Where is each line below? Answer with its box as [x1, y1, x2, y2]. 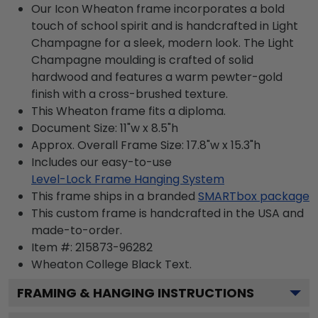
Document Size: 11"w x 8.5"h [31, 120, 178, 136]
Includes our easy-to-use [31, 154, 172, 170]
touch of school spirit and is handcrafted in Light [31, 18, 298, 34]
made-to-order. [31, 222, 122, 238]
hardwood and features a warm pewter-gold [31, 69, 283, 85]
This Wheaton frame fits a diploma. [31, 103, 226, 119]
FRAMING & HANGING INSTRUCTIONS [17, 284, 254, 302]
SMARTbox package [198, 188, 309, 204]
